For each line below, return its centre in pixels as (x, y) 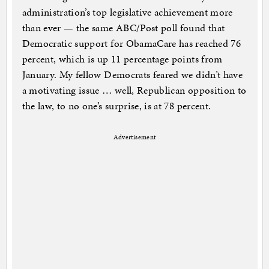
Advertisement (134, 138)
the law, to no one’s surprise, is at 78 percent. (116, 106)
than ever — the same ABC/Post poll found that (123, 28)
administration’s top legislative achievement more (127, 12)
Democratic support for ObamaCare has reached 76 (131, 44)
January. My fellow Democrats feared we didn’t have (132, 75)
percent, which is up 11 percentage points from (122, 59)
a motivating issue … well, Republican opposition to (134, 90)
